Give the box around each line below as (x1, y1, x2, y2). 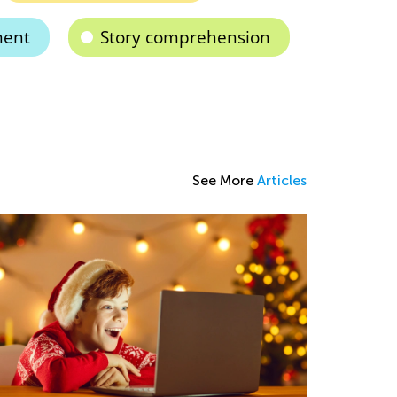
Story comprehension (99, 25, 270, 49)
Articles (257, 171, 307, 189)
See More (192, 171, 257, 189)
